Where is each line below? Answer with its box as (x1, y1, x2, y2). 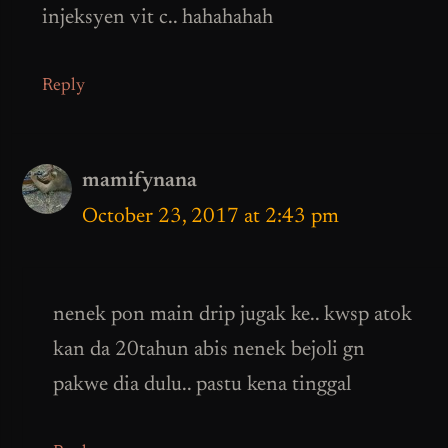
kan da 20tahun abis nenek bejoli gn (53, 340, 365, 362)
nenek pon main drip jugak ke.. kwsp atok (53, 305, 412, 327)
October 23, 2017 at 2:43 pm (82, 206, 339, 228)
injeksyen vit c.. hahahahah (42, 8, 273, 30)
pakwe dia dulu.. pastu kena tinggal (53, 375, 351, 397)
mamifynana (82, 170, 197, 192)
